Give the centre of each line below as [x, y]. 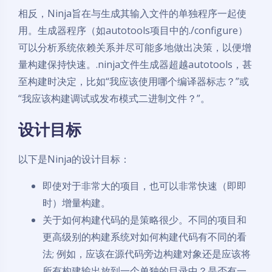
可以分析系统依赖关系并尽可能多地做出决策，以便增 [135, 47]
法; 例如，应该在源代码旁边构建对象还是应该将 [147, 254]
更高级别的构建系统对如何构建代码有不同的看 [144, 237]
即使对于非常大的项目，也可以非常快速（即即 [144, 186]
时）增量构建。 [76, 203]
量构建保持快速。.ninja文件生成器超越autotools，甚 [135, 64]
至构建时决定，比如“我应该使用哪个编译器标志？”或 [134, 81]
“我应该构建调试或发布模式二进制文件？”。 [114, 98]
